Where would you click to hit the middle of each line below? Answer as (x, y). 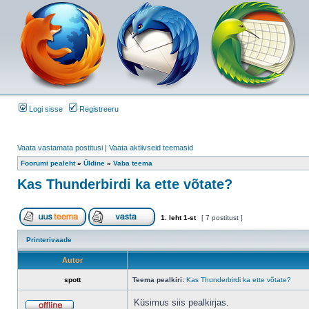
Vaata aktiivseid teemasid (151, 148)
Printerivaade (49, 240)
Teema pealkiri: (158, 280)
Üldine (94, 163)
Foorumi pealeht (48, 163)
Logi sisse (45, 109)
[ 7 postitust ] (222, 218)
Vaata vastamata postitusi (60, 148)
